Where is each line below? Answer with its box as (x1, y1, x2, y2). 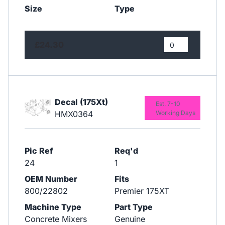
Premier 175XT (114, 185, 169, 196)
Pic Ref (25, 145, 53, 156)
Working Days (155, 108, 195, 117)
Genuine (114, 213, 145, 224)
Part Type (114, 201, 153, 212)
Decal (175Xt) (54, 96, 108, 107)
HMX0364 (54, 108, 93, 119)
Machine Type (25, 201, 81, 212)
